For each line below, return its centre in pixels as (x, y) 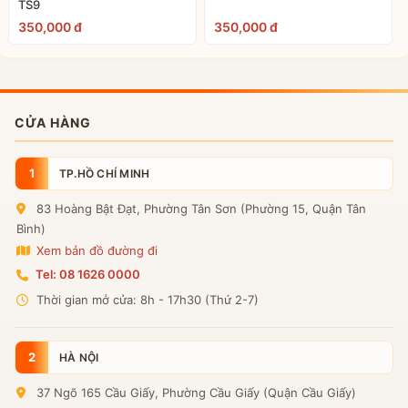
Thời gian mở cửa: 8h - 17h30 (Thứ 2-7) (146, 300)
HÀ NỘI (79, 357)
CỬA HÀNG (53, 123)
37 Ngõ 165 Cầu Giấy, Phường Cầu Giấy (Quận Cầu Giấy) (194, 393)
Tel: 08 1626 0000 (88, 275)
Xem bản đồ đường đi (95, 251)
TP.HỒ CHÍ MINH (105, 173)
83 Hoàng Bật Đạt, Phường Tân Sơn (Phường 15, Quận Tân (199, 209)
